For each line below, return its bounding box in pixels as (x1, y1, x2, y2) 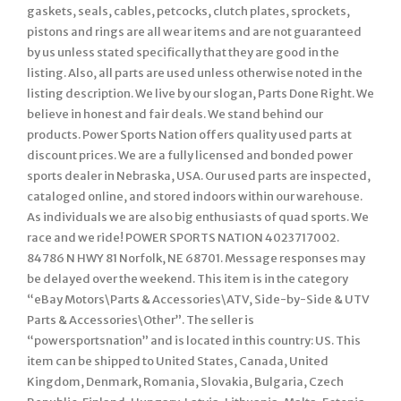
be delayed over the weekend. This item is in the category (27, 270, 348, 286)
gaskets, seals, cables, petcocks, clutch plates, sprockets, (27, 3, 350, 19)
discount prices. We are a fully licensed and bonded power (27, 147, 353, 163)
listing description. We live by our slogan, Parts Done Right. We (27, 85, 374, 101)
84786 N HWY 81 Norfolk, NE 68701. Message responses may (27, 250, 365, 266)
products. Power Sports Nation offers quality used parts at (27, 126, 352, 142)
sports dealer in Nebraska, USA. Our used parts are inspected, (27, 167, 371, 183)
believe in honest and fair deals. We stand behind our (27, 106, 323, 122)
